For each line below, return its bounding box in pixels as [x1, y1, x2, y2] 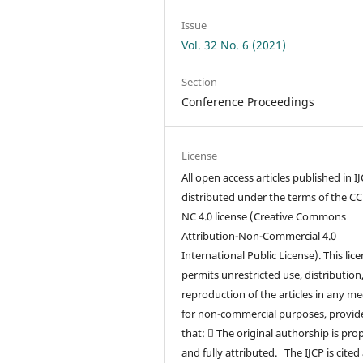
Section [181, 75, 218, 90]
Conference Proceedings [181, 94, 315, 110]
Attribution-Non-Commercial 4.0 [181, 228, 337, 244]
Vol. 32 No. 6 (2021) [181, 37, 287, 53]
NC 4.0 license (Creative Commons [181, 209, 347, 224]
